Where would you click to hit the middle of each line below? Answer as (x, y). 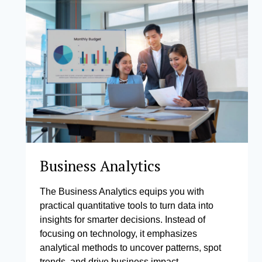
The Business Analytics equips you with (122, 192)
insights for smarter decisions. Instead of (123, 220)
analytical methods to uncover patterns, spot (130, 248)
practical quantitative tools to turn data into (127, 206)
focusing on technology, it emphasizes (118, 234)
